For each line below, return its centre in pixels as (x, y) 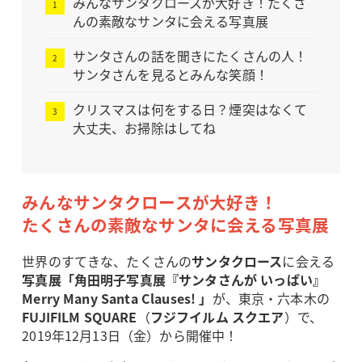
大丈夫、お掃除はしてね (144, 128)
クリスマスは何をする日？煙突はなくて (190, 109)
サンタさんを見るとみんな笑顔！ (170, 74)
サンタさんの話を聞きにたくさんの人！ (190, 55)
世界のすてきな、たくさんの (107, 261)
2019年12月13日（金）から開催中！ (130, 336)
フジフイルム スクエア (217, 317)
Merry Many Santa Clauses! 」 (117, 299)
